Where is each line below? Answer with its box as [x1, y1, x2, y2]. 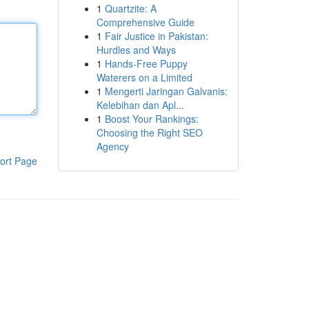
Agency [96, 139, 129, 153]
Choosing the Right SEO [96, 126, 203, 139]
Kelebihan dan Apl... [96, 98, 184, 112]
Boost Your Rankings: [104, 112, 199, 126]
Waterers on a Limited [96, 70, 192, 84]
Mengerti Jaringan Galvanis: [104, 84, 228, 98]
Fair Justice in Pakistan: [104, 29, 208, 43]
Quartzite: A [104, 1, 157, 15]
